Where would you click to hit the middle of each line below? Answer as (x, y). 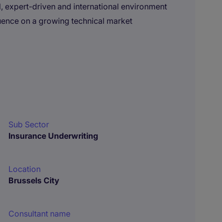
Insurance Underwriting (54, 136)
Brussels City (34, 180)
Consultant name (40, 214)
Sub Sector (29, 124)
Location (25, 169)
